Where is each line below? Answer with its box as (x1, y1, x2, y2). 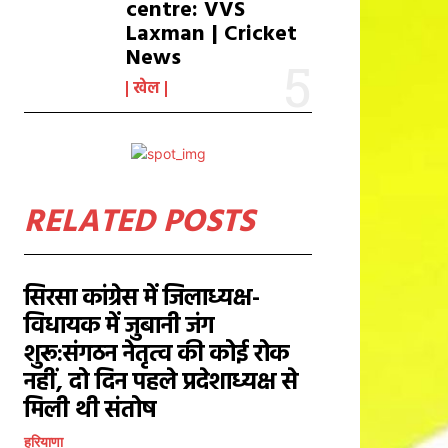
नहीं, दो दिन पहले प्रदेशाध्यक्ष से (24, 364, 298, 402)
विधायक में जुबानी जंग (24, 308, 214, 346)
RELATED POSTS (24, 197, 254, 248)
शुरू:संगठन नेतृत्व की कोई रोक (24, 336, 289, 374)
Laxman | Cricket (126, 17, 298, 52)
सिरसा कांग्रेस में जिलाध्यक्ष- (24, 280, 260, 318)
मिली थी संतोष (24, 392, 156, 430)
